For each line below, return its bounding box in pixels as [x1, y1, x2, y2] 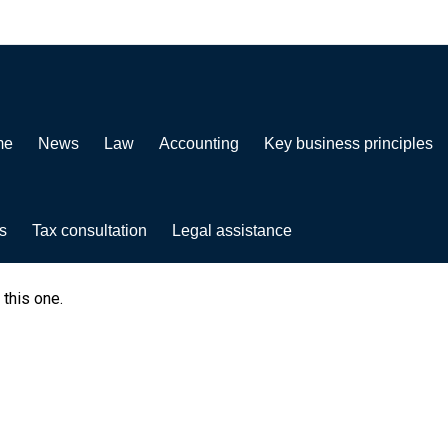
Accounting [159, 134, 239, 152]
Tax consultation [32, 222, 147, 239]
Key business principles [264, 134, 433, 152]
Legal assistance [172, 222, 292, 239]
